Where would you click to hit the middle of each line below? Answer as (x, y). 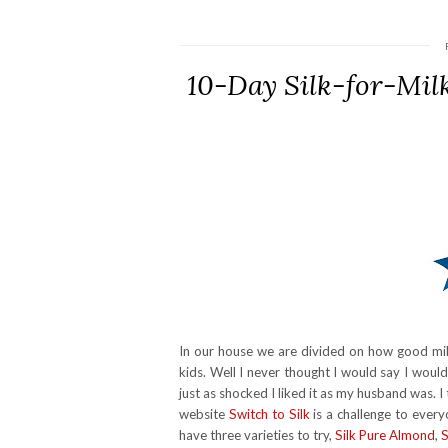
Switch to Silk (269, 413)
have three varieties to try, (257, 434)
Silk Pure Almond (385, 434)
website (204, 413)
